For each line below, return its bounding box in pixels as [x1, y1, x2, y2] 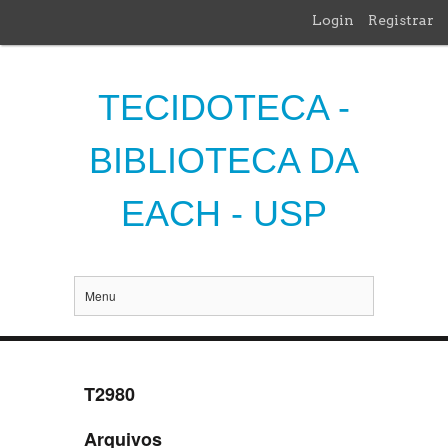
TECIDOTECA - [98, 87, 350, 128]
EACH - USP [121, 193, 327, 234]
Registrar [368, 12, 434, 28]
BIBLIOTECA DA [89, 140, 359, 181]
